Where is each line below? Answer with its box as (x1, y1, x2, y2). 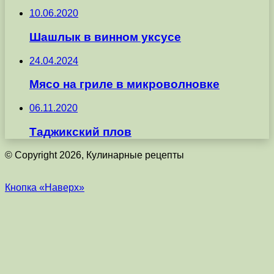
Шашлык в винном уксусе (29, 30, 181, 43)
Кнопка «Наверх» (5, 182, 84, 193)
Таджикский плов (29, 125, 131, 138)
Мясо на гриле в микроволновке (29, 78, 220, 91)
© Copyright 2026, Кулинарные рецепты (5, 150, 184, 161)
